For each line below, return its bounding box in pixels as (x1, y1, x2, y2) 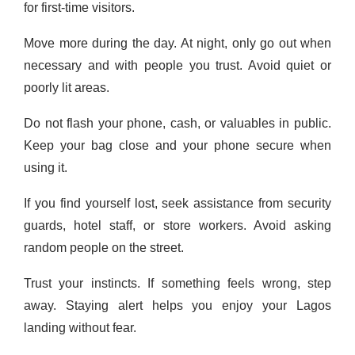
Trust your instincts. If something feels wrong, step (24, 277, 331, 290)
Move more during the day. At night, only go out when (24, 36, 331, 50)
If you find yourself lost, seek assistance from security (24, 197, 331, 210)
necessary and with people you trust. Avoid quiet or (24, 59, 331, 72)
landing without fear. (24, 321, 136, 334)
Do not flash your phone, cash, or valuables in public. (24, 116, 331, 130)
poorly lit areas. (24, 81, 109, 94)
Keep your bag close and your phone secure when (24, 139, 331, 152)
